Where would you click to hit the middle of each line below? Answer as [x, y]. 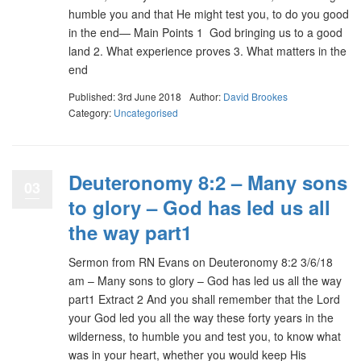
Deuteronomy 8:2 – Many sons [208, 182]
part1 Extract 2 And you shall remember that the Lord [204, 299]
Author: [206, 96]
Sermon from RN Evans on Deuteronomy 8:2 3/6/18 [201, 261]
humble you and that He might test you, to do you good [209, 14]
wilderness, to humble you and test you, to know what [205, 336]
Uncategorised [146, 112]
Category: [91, 112]
